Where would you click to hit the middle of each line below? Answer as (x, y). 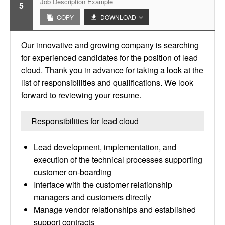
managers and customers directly (92, 197)
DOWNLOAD (118, 17)
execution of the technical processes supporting (118, 159)
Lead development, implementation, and (105, 147)
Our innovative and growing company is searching (110, 45)
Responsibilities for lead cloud (85, 121)
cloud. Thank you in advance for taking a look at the (112, 70)
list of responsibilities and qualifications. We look (107, 83)
